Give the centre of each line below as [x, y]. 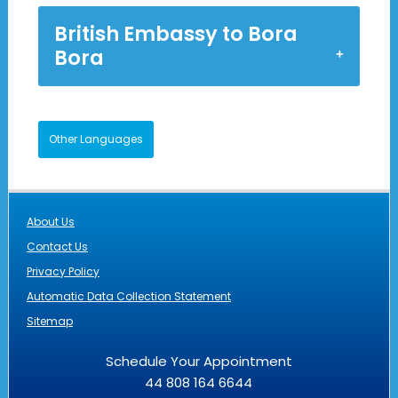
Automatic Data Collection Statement [128, 297]
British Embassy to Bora [175, 34]
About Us [50, 222]
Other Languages [96, 139]
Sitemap [49, 322]
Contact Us [57, 247]
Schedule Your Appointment [199, 362]
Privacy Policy [63, 272]
